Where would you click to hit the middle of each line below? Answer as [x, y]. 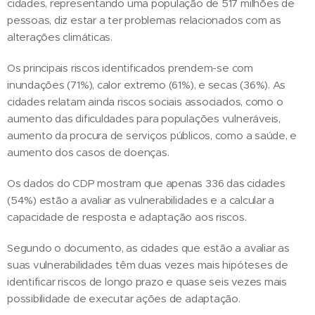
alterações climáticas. [60, 37]
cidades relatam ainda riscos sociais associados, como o [145, 102]
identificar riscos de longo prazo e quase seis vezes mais [147, 282]
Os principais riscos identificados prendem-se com [130, 68]
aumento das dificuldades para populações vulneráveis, [144, 119]
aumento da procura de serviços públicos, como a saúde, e [152, 136]
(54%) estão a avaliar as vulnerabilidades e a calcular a [141, 200]
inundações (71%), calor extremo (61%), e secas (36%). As [147, 85]
